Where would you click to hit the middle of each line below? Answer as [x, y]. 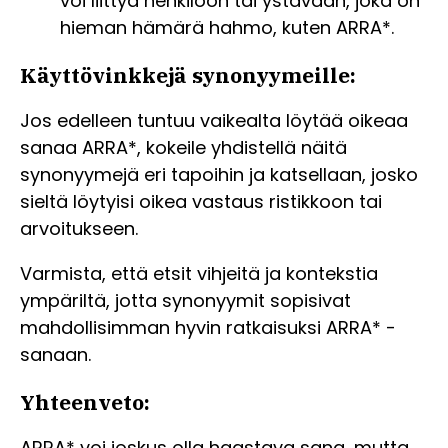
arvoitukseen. [79, 229]
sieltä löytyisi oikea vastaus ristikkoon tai [201, 202]
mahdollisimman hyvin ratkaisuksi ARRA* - [208, 328]
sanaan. [55, 355]
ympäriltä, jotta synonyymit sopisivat [185, 301]
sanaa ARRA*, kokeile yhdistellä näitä [183, 148]
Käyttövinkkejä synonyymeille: [188, 75]
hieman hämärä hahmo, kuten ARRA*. [227, 28]
